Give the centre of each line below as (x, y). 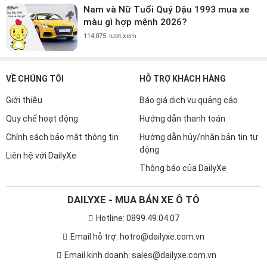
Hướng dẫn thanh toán (182, 118)
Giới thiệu (24, 100)
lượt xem (123, 36)
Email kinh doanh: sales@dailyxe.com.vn (140, 255)
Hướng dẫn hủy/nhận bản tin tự (199, 137)
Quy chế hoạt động (42, 118)
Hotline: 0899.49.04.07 (137, 218)
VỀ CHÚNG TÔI (35, 78)
